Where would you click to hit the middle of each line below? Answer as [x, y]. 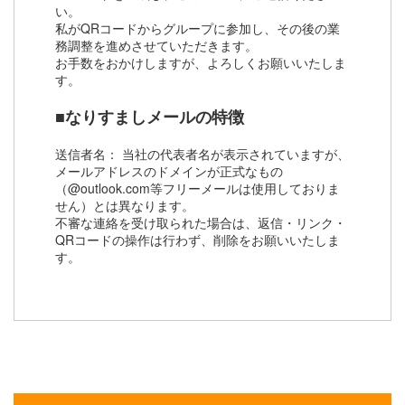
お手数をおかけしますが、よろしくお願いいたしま [201, 62]
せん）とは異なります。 [125, 205]
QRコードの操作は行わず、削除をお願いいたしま [198, 239]
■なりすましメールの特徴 [150, 116]
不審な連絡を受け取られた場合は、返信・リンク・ [201, 222]
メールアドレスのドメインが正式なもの [169, 170]
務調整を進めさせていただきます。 [156, 45]
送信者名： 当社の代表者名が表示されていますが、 [202, 153]
